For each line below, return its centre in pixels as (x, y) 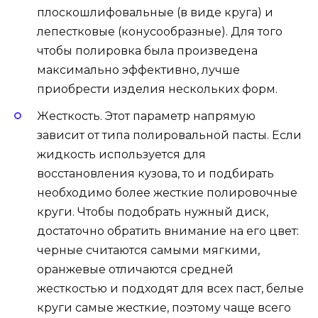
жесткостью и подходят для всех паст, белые (170, 289)
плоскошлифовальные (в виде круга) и (155, 13)
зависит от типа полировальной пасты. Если (169, 136)
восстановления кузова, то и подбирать (155, 174)
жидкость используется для (121, 155)
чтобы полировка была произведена (147, 51)
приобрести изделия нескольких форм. (157, 89)
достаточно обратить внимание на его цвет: (168, 231)
